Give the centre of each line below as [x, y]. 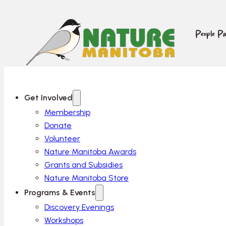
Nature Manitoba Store [87, 178]
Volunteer [62, 138]
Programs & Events [60, 192]
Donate [58, 125]
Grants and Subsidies [83, 164]
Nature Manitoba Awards [90, 151]
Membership [67, 112]
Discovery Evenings [79, 207]
